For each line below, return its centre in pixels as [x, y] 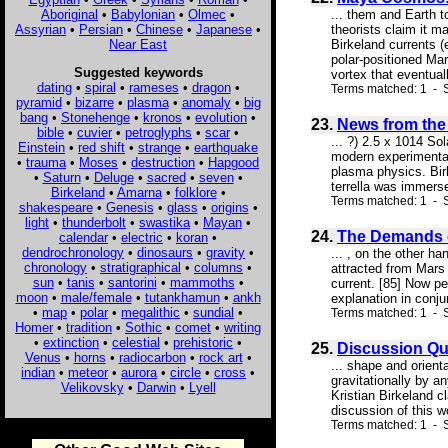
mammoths [202, 282]
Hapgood [233, 162]
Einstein [41, 147]
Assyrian [40, 29]
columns [218, 267]
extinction [71, 342]
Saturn [61, 177]
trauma [46, 162]
